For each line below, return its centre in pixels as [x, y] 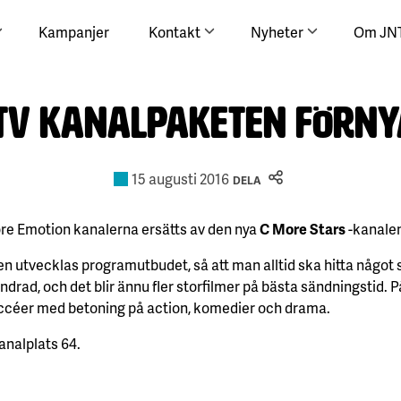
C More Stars [303, 228]
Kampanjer [74, 31]
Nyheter [277, 31]
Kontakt [175, 31]
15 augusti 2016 [180, 179]
